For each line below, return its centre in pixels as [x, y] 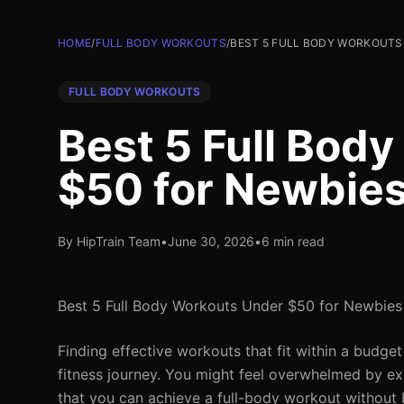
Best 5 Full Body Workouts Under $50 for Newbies [230, 306]
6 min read [293, 241]
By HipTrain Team [109, 241]
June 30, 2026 [211, 241]
